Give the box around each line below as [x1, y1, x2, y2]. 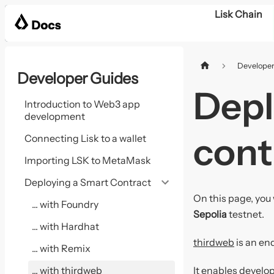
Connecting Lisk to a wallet [24, 132, 146, 144]
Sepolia [193, 208, 227, 221]
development [24, 110, 85, 122]
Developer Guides [17, 69, 138, 87]
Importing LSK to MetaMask [24, 154, 151, 166]
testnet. [227, 208, 264, 221]
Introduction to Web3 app [24, 98, 140, 110]
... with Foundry [32, 198, 98, 210]
